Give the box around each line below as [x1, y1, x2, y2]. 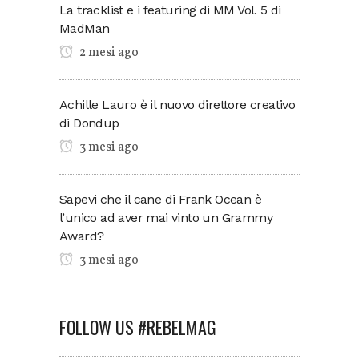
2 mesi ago [77, 43, 139, 62]
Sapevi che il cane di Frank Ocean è [59, 191, 261, 207]
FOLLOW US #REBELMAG [59, 313, 216, 340]
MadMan [59, 20, 110, 36]
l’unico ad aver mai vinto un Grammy [59, 209, 272, 225]
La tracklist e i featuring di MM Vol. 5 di [59, 2, 281, 18]
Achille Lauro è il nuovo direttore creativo [59, 96, 296, 112]
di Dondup [59, 115, 119, 131]
